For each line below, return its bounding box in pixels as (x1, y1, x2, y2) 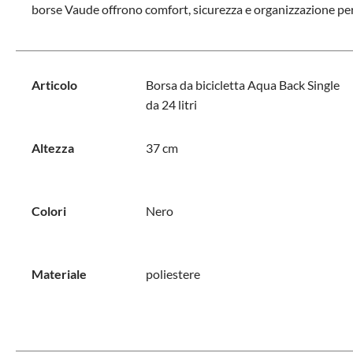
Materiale (32, 266, 87, 281)
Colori (32, 203, 66, 218)
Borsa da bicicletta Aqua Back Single (145, 77, 340, 92)
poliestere (145, 266, 200, 281)
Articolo (32, 77, 77, 92)
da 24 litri (145, 97, 197, 112)
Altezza (32, 140, 74, 155)
